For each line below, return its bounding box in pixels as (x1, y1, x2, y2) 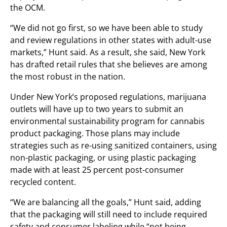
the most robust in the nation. (10, 71, 125, 82)
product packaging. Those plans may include (10, 128, 180, 139)
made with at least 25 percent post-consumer (10, 164, 184, 175)
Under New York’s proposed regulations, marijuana (10, 91, 206, 102)
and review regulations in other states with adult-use (10, 34, 211, 46)
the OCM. (10, 2, 45, 13)
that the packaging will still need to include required (10, 209, 207, 220)
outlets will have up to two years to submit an (10, 103, 183, 115)
